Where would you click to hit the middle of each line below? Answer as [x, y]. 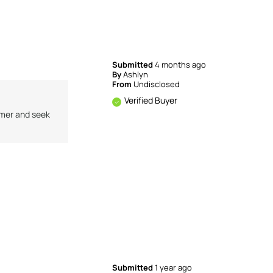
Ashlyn [136, 74]
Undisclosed [157, 84]
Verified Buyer [151, 100]
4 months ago [181, 64]
